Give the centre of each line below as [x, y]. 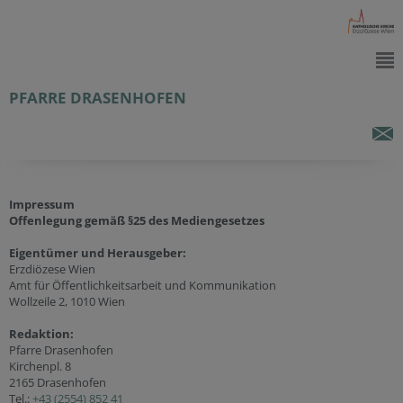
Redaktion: [41, 334]
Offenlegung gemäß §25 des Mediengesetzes [137, 220]
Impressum [42, 204]
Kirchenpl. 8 [40, 366]
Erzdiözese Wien [52, 269]
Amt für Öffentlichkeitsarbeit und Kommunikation [143, 285]
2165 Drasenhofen [58, 382]
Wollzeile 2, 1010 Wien [67, 301]
